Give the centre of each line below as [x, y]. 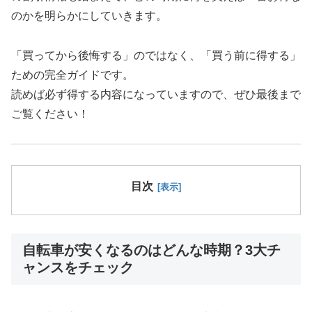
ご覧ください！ [50, 114]
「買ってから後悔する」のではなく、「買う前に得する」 [156, 55]
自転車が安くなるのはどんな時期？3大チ [151, 250]
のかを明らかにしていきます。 [89, 15]
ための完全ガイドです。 [72, 75]
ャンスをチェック [78, 268]
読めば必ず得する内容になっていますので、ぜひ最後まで [156, 94]
